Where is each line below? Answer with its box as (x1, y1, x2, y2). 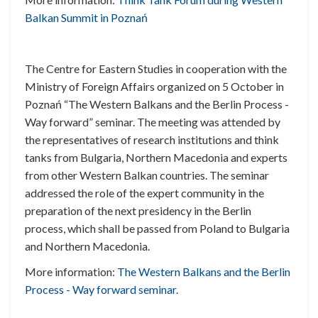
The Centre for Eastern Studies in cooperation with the (25, 62, 287, 76)
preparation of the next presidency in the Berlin (25, 204, 251, 218)
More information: (25, 265, 117, 279)
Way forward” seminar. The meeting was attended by (25, 115, 280, 129)
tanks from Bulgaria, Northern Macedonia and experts (25, 150, 287, 165)
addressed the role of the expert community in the (25, 186, 264, 200)
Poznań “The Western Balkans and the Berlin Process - (25, 97, 289, 111)
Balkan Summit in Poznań (25, 11, 148, 25)
